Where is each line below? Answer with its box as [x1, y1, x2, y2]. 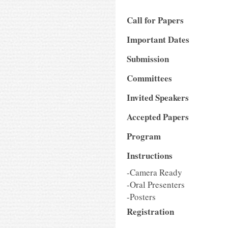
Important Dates [127, 33, 189, 46]
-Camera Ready [127, 166, 182, 178]
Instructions [127, 149, 173, 162]
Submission [127, 52, 169, 65]
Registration [127, 205, 174, 218]
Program [127, 130, 161, 142]
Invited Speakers [127, 91, 189, 104]
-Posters [127, 191, 156, 203]
